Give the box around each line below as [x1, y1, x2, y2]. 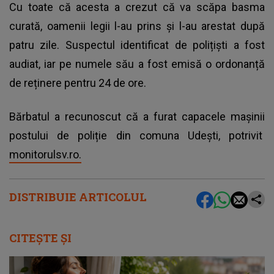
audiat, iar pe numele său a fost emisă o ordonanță [9, 57, 265, 71]
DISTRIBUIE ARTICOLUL [9, 190, 147, 205]
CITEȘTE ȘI [9, 231, 72, 246]
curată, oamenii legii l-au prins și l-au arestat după [9, 20, 265, 33]
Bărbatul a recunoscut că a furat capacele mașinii [9, 110, 265, 124]
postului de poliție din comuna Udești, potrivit [9, 129, 265, 143]
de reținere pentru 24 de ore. [9, 76, 146, 90]
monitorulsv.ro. [9, 148, 81, 161]
